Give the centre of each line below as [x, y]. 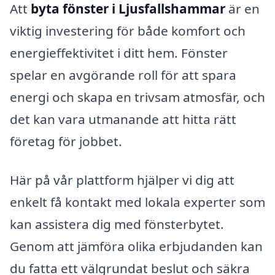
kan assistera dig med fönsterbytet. [117, 224]
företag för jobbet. [66, 141]
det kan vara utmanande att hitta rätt [123, 119]
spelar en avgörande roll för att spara [123, 75]
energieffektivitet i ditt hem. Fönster [119, 52]
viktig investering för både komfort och [128, 30]
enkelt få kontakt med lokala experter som [137, 202]
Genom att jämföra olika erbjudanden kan [136, 246]
